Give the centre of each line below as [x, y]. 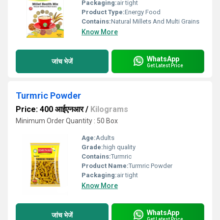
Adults [105, 138]
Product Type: [103, 12]
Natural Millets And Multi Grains [155, 21]
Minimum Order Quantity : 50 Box [67, 121]
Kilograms [109, 109]
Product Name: [105, 166]
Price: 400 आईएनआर [50, 109]
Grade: [92, 147]
